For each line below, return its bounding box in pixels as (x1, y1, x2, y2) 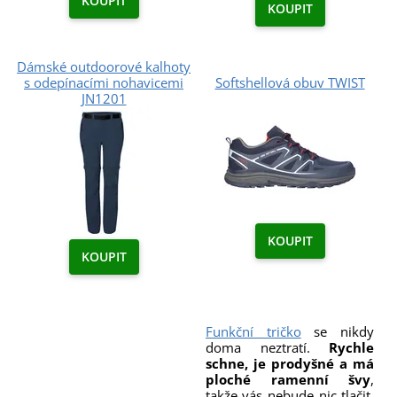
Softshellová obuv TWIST (214, 73, 365, 91)
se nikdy (300, 322, 375, 340)
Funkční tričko (205, 322, 301, 340)
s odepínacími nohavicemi (24, 73, 183, 91)
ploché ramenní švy (205, 370, 371, 388)
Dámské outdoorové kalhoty (17, 57, 191, 75)
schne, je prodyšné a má (205, 354, 375, 372)
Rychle (329, 338, 375, 356)
